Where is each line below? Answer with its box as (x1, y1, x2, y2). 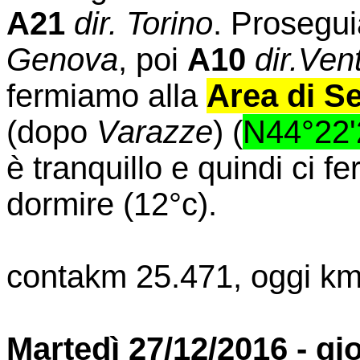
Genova (6, 41, 118, 77)
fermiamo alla (6, 77, 207, 113)
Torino (126, 5, 213, 41)
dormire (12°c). (6, 186, 217, 222)
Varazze (96, 113, 213, 149)
